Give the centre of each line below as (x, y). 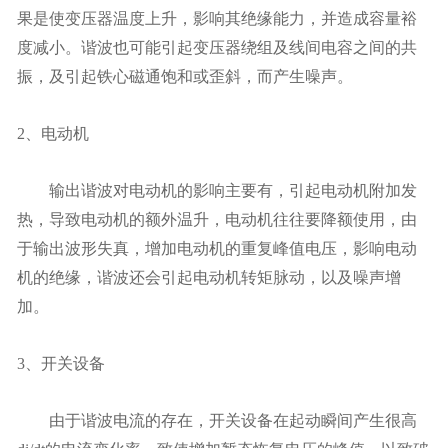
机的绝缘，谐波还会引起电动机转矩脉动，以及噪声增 (209, 277)
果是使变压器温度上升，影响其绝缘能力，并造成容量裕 (217, 18)
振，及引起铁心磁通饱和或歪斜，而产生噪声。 (185, 76)
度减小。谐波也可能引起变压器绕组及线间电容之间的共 (217, 47)
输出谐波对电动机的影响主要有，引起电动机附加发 (217, 190)
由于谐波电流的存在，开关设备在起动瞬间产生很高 (217, 420)
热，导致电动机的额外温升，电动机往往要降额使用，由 (217, 219)
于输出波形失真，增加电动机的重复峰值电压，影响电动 (217, 248)
